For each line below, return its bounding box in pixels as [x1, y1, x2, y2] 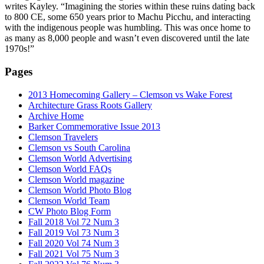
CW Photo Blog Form [28, 206, 111, 216]
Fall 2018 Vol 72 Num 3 [28, 216, 119, 227]
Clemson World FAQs [28, 163, 111, 174]
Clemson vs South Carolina [28, 142, 130, 153]
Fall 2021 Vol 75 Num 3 [28, 248, 119, 259]
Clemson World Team [28, 195, 110, 206]
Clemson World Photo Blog [28, 184, 131, 195]
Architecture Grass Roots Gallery [28, 100, 152, 110]
